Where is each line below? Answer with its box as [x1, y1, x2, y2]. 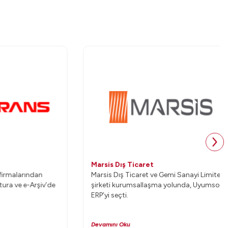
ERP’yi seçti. [72, 191, 110, 199]
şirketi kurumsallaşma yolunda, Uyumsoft [72, 181, 207, 189]
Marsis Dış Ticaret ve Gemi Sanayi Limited [72, 170, 207, 179]
